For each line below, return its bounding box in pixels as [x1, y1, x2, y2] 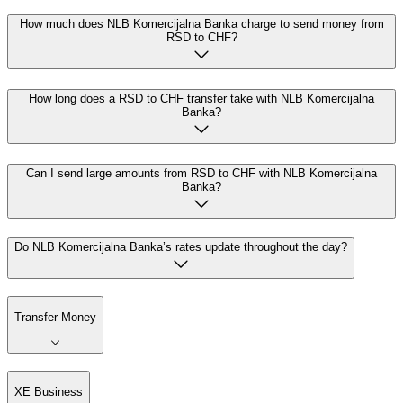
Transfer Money [14, 310, 96, 325]
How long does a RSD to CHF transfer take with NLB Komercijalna [29, 91, 374, 105]
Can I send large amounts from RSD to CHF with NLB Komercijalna [26, 166, 377, 180]
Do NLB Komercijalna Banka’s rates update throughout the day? [14, 240, 347, 255]
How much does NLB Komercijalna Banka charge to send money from [19, 17, 384, 31]
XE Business [14, 385, 83, 399]
